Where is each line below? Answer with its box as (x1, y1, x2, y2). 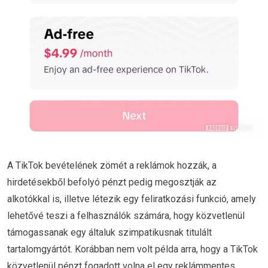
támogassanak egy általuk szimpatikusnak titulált (7, 226, 212, 238)
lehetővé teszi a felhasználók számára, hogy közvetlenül (7, 209, 245, 221)
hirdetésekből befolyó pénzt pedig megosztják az (7, 176, 217, 188)
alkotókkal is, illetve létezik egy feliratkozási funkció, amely (7, 193, 256, 205)
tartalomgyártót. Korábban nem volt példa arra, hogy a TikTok (7, 243, 258, 255)
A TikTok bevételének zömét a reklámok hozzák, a (7, 159, 217, 171)
